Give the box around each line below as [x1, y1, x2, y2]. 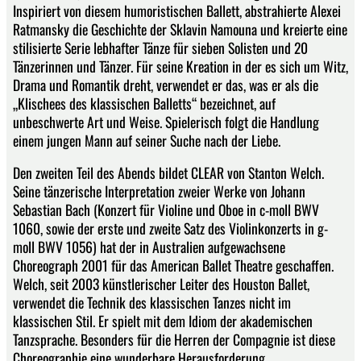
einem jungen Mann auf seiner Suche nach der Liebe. [13, 129, 280, 151]
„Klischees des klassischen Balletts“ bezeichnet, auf [13, 92, 276, 114]
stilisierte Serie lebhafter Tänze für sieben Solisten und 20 [13, 36, 308, 58]
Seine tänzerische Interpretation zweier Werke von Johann [13, 180, 305, 202]
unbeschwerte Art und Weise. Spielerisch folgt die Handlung [13, 110, 319, 132]
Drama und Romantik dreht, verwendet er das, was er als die [13, 73, 318, 95]
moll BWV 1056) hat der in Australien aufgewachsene [13, 236, 285, 258]
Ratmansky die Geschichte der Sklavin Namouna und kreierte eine [13, 18, 347, 39]
